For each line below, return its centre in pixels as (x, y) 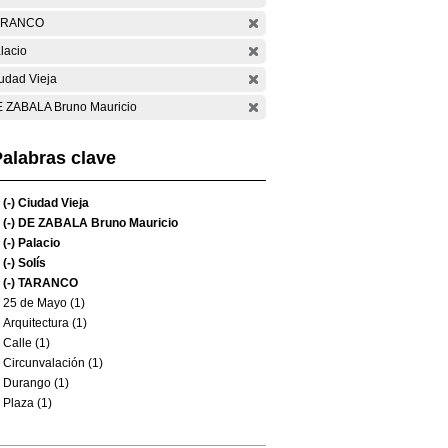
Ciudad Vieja (52, 203)
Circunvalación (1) (53, 363)
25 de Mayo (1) (44, 303)
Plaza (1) (27, 403)
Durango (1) (36, 383)
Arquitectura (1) (45, 323)
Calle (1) (26, 343)
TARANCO (46, 283)
